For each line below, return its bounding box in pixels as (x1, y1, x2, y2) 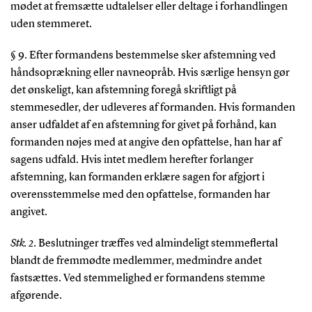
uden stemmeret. (10, 18, 92, 30)
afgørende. (10, 290, 62, 302)
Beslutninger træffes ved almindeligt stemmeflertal (38, 237, 278, 249)
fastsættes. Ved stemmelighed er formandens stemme (10, 272, 265, 284)
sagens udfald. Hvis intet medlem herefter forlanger (10, 154, 253, 166)
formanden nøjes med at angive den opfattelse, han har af (10, 136, 281, 148)
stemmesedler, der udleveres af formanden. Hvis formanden (10, 102, 295, 114)
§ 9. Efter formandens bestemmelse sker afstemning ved (10, 49, 276, 61)
